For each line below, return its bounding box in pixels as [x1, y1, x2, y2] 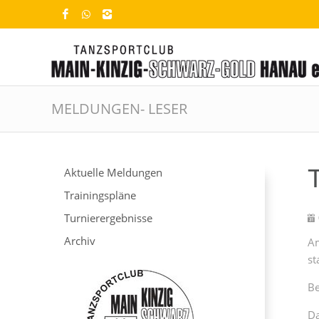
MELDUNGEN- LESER [51, 99, 187, 119]
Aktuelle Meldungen [64, 165, 162, 180]
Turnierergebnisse [64, 211, 152, 226]
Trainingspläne [64, 188, 136, 203]
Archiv [64, 234, 95, 249]
